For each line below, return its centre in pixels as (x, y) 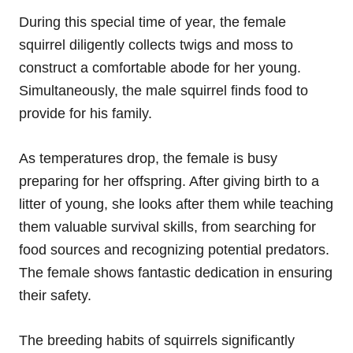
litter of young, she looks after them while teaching (176, 204)
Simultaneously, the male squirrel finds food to (163, 90)
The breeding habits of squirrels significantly (157, 340)
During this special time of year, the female (152, 22)
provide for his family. (85, 113)
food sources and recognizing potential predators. (174, 249)
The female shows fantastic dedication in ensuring (176, 272)
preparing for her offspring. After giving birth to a (169, 181)
